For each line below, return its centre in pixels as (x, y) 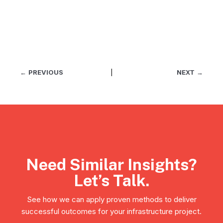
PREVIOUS (46, 72)
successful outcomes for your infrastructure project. (111, 211)
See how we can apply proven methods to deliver (111, 199)
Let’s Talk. (111, 180)
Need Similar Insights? (111, 165)
